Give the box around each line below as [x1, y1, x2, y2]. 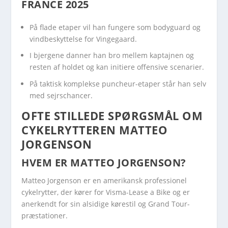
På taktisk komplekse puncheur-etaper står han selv [30, 79, 207, 89]
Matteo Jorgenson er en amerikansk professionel [21, 176, 187, 186]
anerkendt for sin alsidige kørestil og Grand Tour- [21, 199, 190, 209]
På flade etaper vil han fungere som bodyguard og [30, 22, 201, 32]
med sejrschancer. [30, 91, 93, 101]
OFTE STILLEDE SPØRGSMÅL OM [21, 108, 203, 124]
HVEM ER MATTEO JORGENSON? [21, 156, 186, 170]
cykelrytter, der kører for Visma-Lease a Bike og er [21, 187, 190, 197]
